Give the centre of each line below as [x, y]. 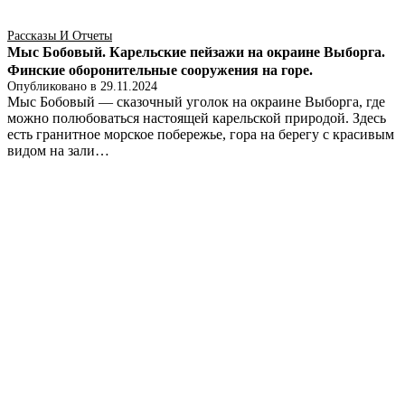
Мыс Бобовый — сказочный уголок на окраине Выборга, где [196, 101]
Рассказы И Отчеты [60, 35]
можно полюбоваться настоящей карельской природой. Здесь [197, 118]
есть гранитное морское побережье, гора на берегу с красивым [201, 134]
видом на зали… [58, 150]
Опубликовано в [54, 86]
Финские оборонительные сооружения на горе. [160, 70]
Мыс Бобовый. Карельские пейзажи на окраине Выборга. [196, 52]
